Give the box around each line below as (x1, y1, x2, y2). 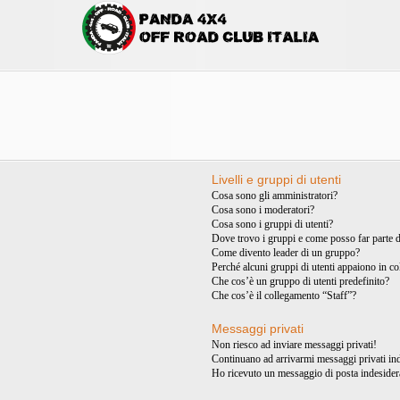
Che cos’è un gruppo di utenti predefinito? (212, 275, 390, 287)
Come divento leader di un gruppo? (212, 246, 361, 259)
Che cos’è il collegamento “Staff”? (212, 289, 357, 302)
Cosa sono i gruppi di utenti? (212, 218, 334, 230)
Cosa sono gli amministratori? (212, 189, 338, 202)
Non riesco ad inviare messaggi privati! (212, 338, 378, 351)
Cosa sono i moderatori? (212, 204, 315, 216)
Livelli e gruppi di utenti (212, 172, 342, 187)
